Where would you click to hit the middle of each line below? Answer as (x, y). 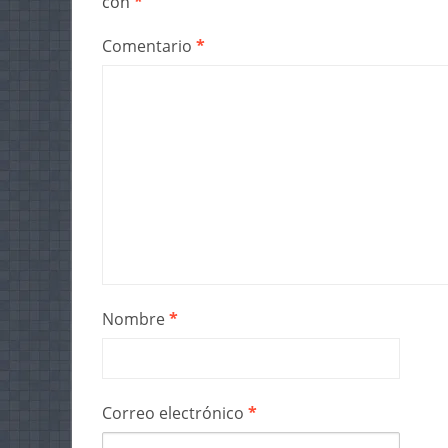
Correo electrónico (175, 413)
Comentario (149, 46)
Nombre (135, 319)
